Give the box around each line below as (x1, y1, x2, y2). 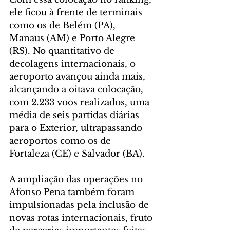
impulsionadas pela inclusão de (9, 200, 151, 211)
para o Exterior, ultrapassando (9, 123, 145, 134)
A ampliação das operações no (9, 174, 145, 185)
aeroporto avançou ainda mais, (9, 71, 148, 83)
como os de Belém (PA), (9, 20, 118, 31)
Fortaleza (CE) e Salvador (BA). (9, 148, 145, 160)
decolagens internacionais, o (9, 59, 138, 70)
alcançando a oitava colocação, (9, 84, 146, 95)
